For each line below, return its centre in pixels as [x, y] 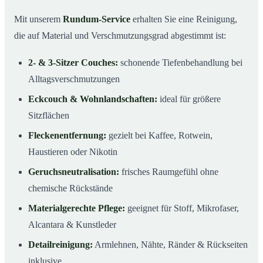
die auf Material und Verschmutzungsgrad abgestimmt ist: [120, 35]
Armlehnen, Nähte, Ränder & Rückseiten [170, 244]
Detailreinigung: [60, 244]
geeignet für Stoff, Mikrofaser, [182, 208]
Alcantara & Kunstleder [72, 224]
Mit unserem [38, 19]
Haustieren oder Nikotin [73, 151]
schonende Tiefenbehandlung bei [180, 62]
